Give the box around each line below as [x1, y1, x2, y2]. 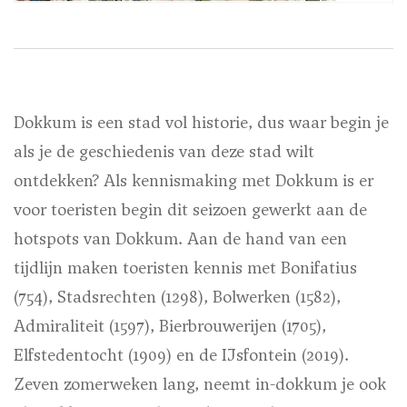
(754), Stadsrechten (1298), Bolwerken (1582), [14, 285, 341, 309]
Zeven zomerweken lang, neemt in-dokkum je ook [14, 372, 386, 396]
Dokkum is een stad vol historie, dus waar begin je [14, 111, 389, 134]
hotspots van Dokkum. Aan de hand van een [14, 227, 347, 251]
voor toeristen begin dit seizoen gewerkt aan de [14, 198, 367, 222]
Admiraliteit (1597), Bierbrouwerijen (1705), [14, 314, 326, 338]
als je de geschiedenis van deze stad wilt [14, 140, 314, 164]
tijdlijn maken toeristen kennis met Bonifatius [14, 256, 357, 280]
